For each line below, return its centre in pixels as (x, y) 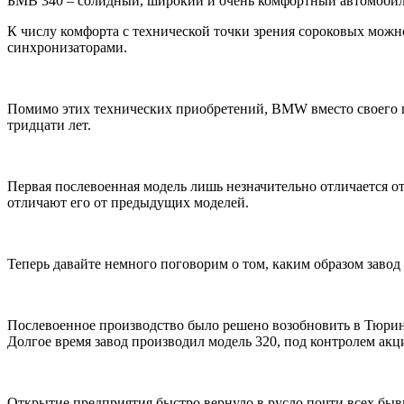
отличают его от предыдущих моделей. (128, 202)
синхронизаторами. (67, 47)
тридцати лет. (49, 124)
